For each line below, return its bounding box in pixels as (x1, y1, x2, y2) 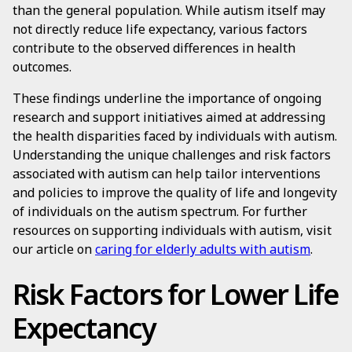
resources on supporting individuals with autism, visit (13, 222, 332, 239)
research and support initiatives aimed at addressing (13, 108, 325, 126)
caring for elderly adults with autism (95, 240, 310, 258)
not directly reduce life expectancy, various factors (13, 20, 307, 38)
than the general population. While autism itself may (13, 2, 325, 19)
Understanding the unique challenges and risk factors (13, 146, 331, 163)
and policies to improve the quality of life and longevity (13, 184, 337, 201)
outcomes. (13, 58, 71, 75)
